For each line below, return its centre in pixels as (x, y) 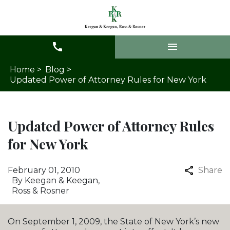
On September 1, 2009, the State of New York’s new (113, 221)
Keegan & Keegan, (62, 180)
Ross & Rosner (41, 190)
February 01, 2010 (44, 170)
